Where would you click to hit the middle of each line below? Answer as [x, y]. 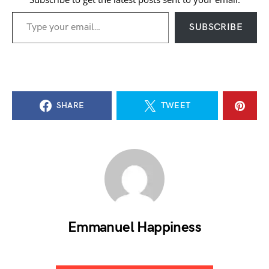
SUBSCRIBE [216, 27]
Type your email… [24, 11]
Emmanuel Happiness [134, 227]
